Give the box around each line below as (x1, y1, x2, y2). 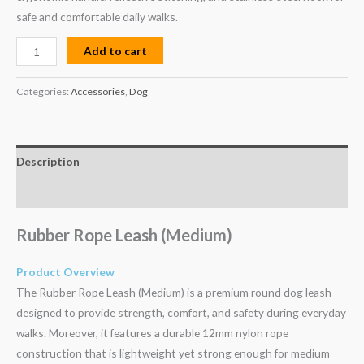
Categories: (16, 84, 71, 97)
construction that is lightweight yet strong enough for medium (16, 346, 330, 361)
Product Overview (16, 265, 115, 279)
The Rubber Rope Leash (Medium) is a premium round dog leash (16, 285, 331, 300)
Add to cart (84, 44, 148, 58)
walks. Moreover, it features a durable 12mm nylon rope (16, 326, 288, 340)
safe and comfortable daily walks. (16, 9, 178, 24)
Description (16, 154, 80, 168)
